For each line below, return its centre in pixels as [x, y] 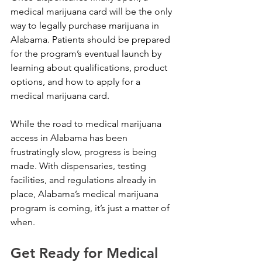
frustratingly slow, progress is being [85, 151]
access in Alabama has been [70, 137]
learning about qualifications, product [90, 67]
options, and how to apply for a [77, 81]
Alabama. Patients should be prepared [92, 39]
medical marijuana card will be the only [92, 11]
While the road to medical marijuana [87, 123]
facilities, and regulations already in [85, 180]
